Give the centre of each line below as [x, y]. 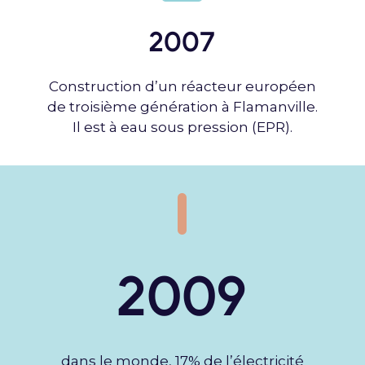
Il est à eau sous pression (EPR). [182, 127]
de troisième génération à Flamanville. [182, 106]
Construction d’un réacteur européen [182, 86]
